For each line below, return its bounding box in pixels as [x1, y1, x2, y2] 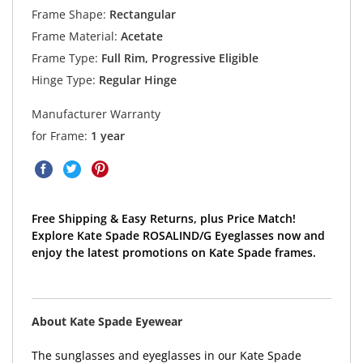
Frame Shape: [31, 6, 106, 22]
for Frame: [31, 128, 91, 144]
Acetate [117, 28, 163, 44]
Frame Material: [31, 28, 117, 44]
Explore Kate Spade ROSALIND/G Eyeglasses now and [31, 228, 325, 244]
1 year [90, 128, 125, 144]
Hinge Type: [31, 71, 96, 88]
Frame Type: [31, 49, 98, 66]
